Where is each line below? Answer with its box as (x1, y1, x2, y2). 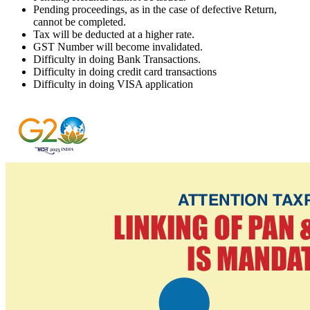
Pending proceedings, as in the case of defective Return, (33, 3, 277, 16)
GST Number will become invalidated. (33, 41, 203, 53)
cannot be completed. (33, 16, 126, 28)
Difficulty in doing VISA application (33, 78, 193, 91)
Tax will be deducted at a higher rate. (33, 28, 194, 41)
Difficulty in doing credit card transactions (33, 66, 217, 78)
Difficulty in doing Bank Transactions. (33, 53, 201, 66)
